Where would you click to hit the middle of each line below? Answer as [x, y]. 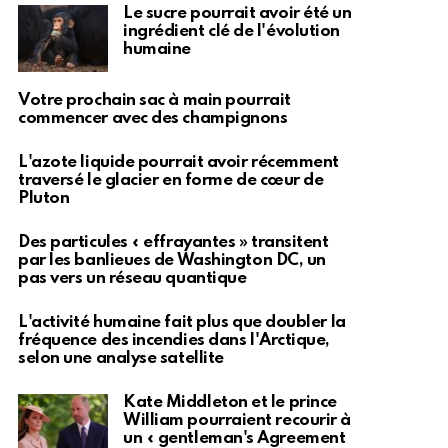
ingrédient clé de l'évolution [231, 31]
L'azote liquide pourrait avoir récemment [178, 162]
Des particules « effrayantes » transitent [173, 242]
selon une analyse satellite [121, 358]
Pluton [44, 198]
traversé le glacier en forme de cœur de [171, 180]
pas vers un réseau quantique [132, 278]
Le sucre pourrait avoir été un [237, 13]
